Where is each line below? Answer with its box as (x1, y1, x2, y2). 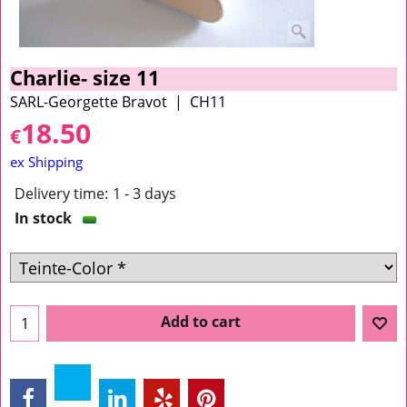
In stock (15, 207, 72, 228)
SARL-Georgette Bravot (10, 92, 167, 113)
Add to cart (161, 312, 241, 333)
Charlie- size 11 (10, 64, 160, 93)
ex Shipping (10, 153, 83, 172)
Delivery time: (15, 183, 108, 203)
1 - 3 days (113, 183, 176, 203)
